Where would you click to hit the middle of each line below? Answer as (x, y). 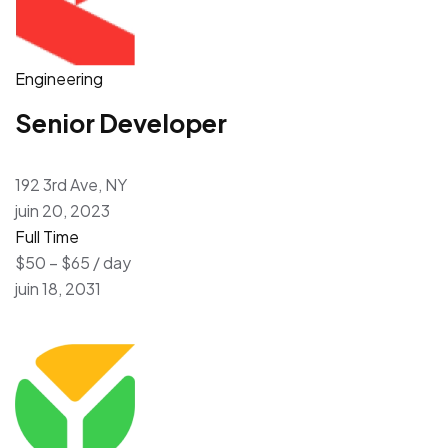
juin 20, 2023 (62, 210)
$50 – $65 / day (73, 262)
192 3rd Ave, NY (71, 184)
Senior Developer (121, 122)
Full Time (47, 236)
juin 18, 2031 (58, 288)
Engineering (59, 78)
